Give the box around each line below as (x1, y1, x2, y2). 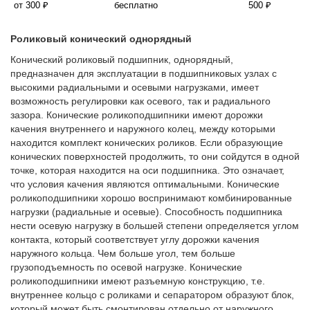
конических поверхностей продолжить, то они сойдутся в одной (10, 151, 300, 163)
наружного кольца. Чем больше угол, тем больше (10, 248, 235, 259)
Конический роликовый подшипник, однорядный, (10, 54, 233, 66)
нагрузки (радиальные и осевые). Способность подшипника (10, 206, 282, 218)
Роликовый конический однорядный (10, 33, 192, 45)
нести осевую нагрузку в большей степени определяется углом (10, 220, 299, 232)
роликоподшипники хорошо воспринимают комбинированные (10, 192, 292, 204)
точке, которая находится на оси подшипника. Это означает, (10, 165, 284, 176)
